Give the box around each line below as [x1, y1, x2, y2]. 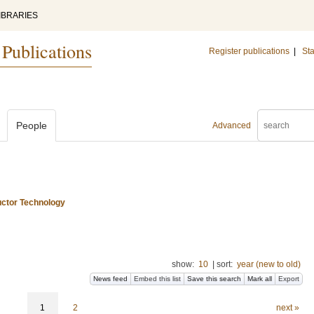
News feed [93, 275, 128, 282]
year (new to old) [237, 259, 301, 269]
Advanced [212, 121, 251, 130]
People [16, 120, 47, 131]
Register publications [209, 46, 289, 56]
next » [275, 303, 299, 313]
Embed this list [134, 275, 181, 282]
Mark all [247, 275, 272, 282]
